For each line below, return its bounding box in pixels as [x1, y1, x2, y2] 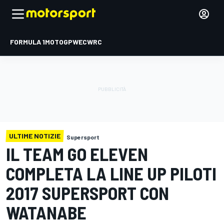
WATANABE [6, 201, 86, 223]
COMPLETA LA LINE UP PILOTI [6, 162, 216, 184]
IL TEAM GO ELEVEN [6, 143, 148, 164]
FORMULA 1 [10, 37, 45, 46]
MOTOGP [45, 37, 72, 46]
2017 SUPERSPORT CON [6, 182, 169, 203]
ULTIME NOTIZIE [9, 131, 60, 140]
